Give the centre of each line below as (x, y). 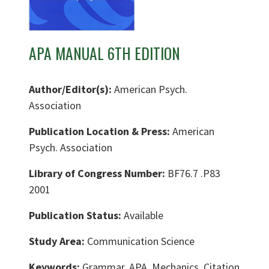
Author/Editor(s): (71, 89)
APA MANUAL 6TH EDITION (104, 53)
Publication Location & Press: (101, 131)
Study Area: (58, 241)
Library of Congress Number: (98, 174)
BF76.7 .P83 (194, 174)
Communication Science (141, 241)
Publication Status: (76, 216)
